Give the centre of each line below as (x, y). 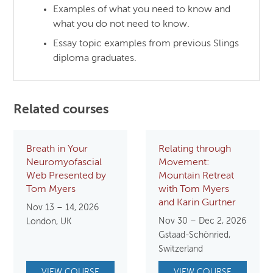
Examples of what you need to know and (142, 9)
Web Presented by (66, 176)
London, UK (49, 222)
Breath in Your (57, 150)
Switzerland (181, 250)
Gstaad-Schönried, (194, 236)
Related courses (61, 110)
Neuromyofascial (64, 163)
